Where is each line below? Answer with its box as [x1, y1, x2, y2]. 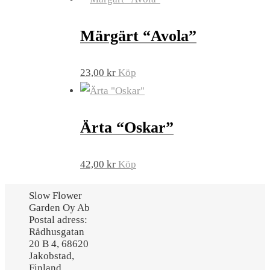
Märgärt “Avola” [80, 27, 196, 45]
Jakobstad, [29, 250, 74, 262]
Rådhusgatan [29, 226, 84, 238]
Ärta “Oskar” [80, 119, 174, 137]
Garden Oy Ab [29, 202, 90, 214]
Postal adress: [29, 214, 87, 226]
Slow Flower [29, 190, 82, 202]
